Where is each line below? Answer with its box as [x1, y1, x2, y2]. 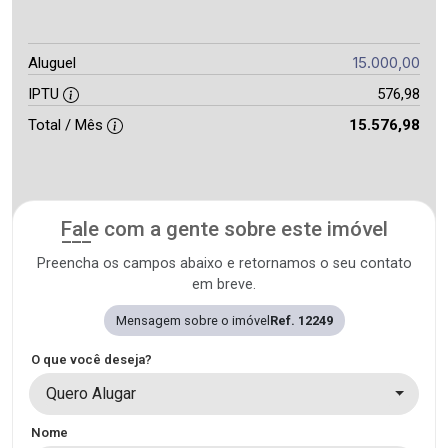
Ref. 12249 [269, 313, 333, 329]
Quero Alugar [46, 384, 136, 404]
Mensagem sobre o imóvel [115, 313, 270, 329]
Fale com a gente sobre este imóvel [60, 217, 388, 242]
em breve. [192, 276, 256, 294]
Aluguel [28, 54, 76, 73]
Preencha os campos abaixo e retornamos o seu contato [36, 255, 412, 273]
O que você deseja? [31, 352, 152, 368]
